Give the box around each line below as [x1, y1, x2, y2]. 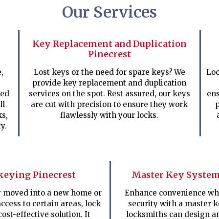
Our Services [62, 2, 157, 22]
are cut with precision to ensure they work [31, 100, 188, 109]
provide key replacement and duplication [32, 78, 187, 88]
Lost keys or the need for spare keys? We [33, 67, 185, 77]
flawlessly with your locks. [60, 110, 159, 120]
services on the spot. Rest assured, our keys [28, 89, 190, 98]
